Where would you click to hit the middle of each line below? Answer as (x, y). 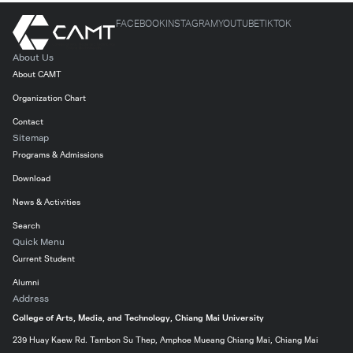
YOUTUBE (239, 24)
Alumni (26, 283)
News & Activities (46, 203)
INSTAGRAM (192, 24)
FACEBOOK (141, 24)
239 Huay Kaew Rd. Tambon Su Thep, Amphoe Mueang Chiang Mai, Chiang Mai (165, 340)
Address (31, 299)
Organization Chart (49, 98)
